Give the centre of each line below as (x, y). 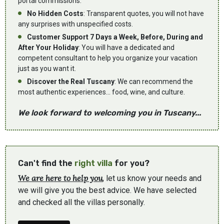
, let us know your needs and (152, 178)
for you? (131, 163)
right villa (93, 163)
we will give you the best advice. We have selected (107, 190)
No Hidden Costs (54, 14)
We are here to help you (60, 178)
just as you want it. (47, 69)
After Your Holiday (48, 48)
